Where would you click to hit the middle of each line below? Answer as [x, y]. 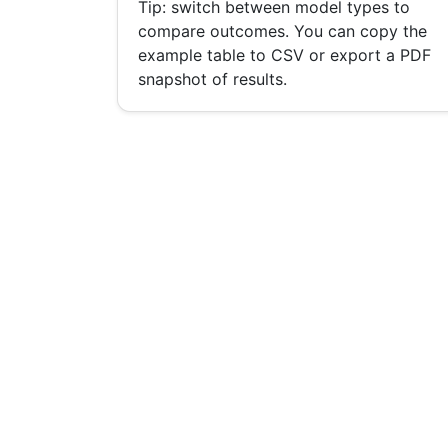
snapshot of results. [212, 79]
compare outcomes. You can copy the [282, 31]
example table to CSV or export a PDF [284, 55]
